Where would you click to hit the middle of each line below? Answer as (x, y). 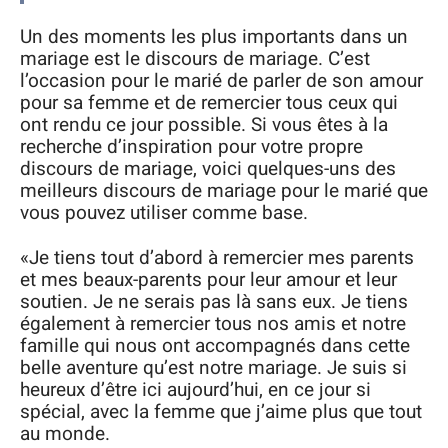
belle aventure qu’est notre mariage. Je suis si (213, 367)
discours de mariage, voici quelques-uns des (208, 169)
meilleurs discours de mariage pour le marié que (224, 191)
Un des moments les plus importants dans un (214, 37)
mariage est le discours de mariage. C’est (195, 59)
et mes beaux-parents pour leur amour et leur (208, 279)
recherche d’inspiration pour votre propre (191, 147)
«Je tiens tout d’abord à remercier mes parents (217, 257)
